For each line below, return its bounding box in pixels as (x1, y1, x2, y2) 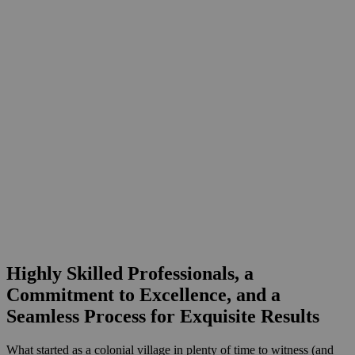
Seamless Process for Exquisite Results (6, 305, 319, 326)
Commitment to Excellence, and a (6, 284, 281, 305)
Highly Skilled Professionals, (6, 262, 239, 284)
